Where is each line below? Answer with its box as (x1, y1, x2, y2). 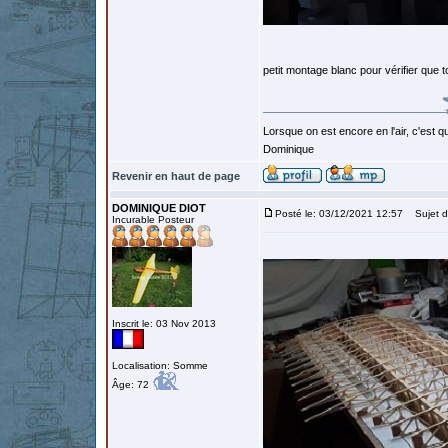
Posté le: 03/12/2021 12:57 (275, 208, 403, 219)
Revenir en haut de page (112, 170, 240, 182)
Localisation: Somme (112, 360, 208, 371)
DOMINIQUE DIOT (112, 202, 206, 214)
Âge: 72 (112, 379, 152, 390)
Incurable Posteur (112, 214, 194, 225)
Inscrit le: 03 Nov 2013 (112, 318, 216, 329)
